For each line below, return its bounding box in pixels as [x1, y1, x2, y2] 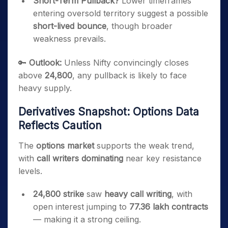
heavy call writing [104, 189, 172, 199]
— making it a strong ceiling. [33, 214, 141, 224]
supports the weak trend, [94, 140, 194, 151]
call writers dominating [37, 153, 123, 163]
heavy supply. [18, 83, 72, 93]
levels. [18, 166, 42, 176]
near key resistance [123, 153, 202, 163]
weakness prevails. [33, 34, 106, 44]
